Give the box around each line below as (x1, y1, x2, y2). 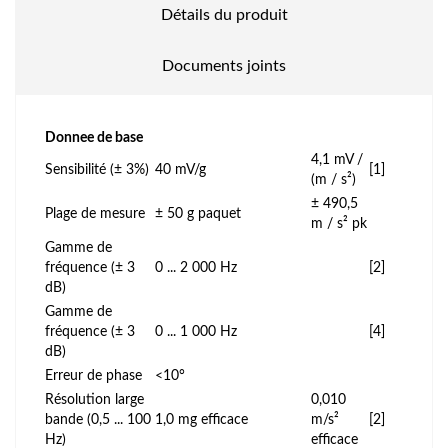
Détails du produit (160, 6, 288, 23)
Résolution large (45, 392, 144, 407)
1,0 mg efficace (155, 412, 248, 427)
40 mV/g (155, 162, 206, 177)
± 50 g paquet (155, 206, 241, 221)
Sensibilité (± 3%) (45, 162, 149, 177)
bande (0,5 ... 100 (45, 412, 151, 427)
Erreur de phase (45, 368, 142, 383)
